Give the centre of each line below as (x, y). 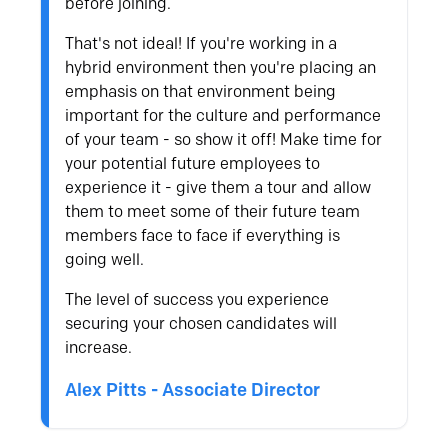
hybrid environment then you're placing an (221, 68)
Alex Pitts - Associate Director (193, 390)
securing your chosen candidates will (201, 324)
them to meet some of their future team (213, 212)
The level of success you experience (197, 300)
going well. (107, 260)
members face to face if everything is (203, 236)
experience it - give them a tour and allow (218, 188)
